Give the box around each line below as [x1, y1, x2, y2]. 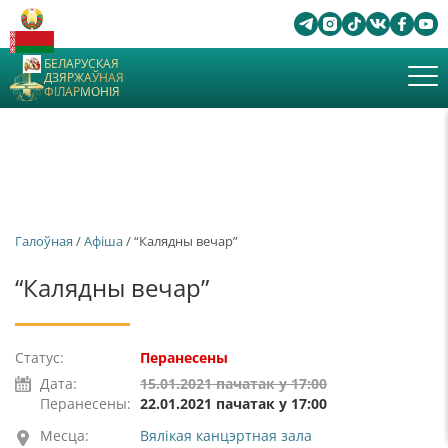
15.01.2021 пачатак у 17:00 [140, 374, 327, 393]
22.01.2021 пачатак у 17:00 [140, 394, 327, 413]
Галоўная [15, 232, 73, 250]
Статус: [15, 348, 64, 367]
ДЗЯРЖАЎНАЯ [44, 69, 124, 86]
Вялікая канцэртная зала [140, 426, 312, 445]
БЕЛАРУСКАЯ [44, 55, 119, 72]
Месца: [40, 426, 89, 445]
